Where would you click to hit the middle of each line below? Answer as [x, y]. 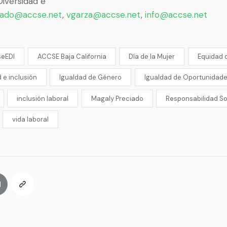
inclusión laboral [43, 98]
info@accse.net [176, 14]
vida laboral [31, 120]
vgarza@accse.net [103, 14]
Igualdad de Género [91, 78]
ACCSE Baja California [72, 56]
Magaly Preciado [117, 98]
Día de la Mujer [152, 56]
